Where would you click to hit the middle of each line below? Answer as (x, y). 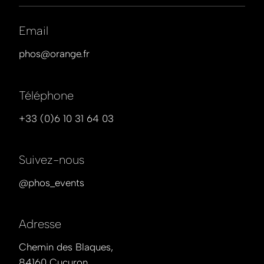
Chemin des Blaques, (66, 247)
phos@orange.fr (55, 54)
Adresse (40, 224)
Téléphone (47, 95)
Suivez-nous (52, 159)
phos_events (57, 182)
